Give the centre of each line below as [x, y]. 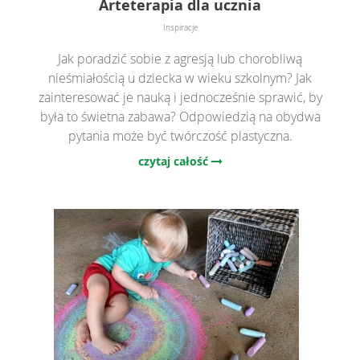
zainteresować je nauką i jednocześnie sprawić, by [180, 97]
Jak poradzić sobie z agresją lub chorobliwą [180, 58]
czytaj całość [174, 161]
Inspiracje [180, 27]
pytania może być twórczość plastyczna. [180, 135]
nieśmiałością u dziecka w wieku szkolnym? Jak [180, 78]
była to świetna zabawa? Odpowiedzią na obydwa [180, 116]
